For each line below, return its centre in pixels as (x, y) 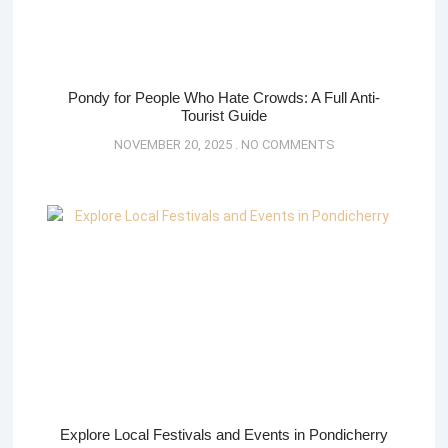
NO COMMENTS (286, 145)
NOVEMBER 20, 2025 (174, 145)
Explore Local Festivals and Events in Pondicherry (224, 434)
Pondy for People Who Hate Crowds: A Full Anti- (224, 98)
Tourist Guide (224, 116)
